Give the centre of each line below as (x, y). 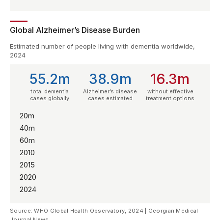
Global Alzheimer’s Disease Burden (75, 30)
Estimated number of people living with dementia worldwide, (102, 46)
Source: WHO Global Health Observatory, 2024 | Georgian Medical (104, 211)
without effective (170, 92)
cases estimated (110, 98)
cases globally (50, 98)
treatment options (170, 98)
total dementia (50, 92)
